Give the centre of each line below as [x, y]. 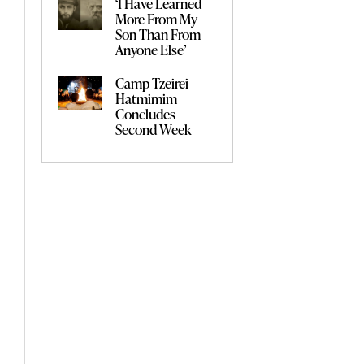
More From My [157, 18]
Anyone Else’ [151, 49]
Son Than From [158, 34]
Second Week [154, 129]
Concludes [146, 113]
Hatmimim [147, 98]
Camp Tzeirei [152, 82]
